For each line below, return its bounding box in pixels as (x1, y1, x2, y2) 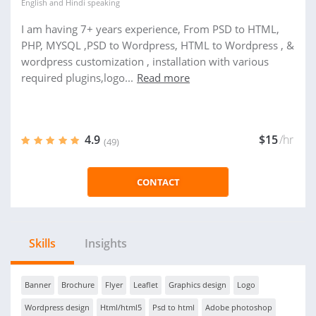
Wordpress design (25, 302, 90, 312)
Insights (85, 236, 127, 251)
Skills (29, 236, 56, 251)
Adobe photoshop (205, 302, 272, 312)
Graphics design (169, 279, 226, 290)
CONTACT (136, 176, 180, 188)
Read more (137, 71, 190, 85)
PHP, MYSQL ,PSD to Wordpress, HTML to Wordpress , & (21, 38, 294, 52)
